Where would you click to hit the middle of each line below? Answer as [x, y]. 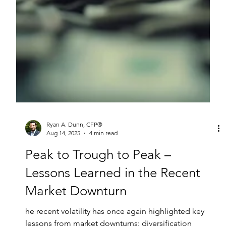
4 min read [103, 153]
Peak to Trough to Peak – [98, 175]
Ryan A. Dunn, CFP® [74, 145]
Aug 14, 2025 [63, 153]
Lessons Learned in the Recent [112, 193]
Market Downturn [76, 211]
